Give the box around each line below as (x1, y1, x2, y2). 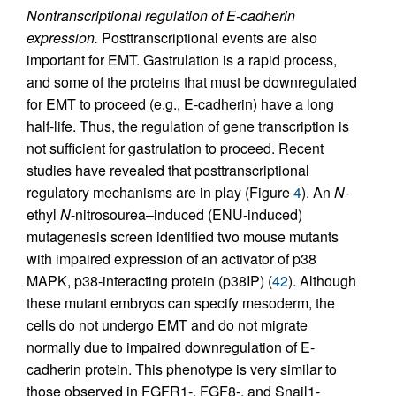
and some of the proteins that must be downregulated (27, 72, 357, 93)
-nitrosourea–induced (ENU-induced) (71, 204, 302, 225)
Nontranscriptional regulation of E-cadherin (27, 5, 295, 27)
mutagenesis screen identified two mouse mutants (27, 226, 339, 247)
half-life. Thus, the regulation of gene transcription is (27, 116, 349, 137)
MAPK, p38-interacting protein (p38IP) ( (27, 270, 272, 292)
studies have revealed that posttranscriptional (27, 160, 309, 181)
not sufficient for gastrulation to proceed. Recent (27, 138, 324, 159)
